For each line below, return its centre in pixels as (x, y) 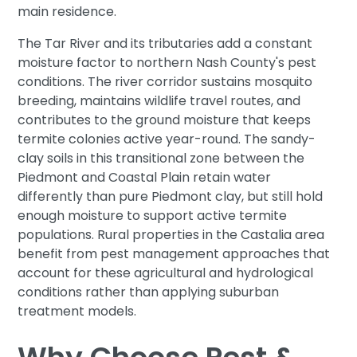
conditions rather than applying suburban (149, 292)
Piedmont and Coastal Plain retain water (145, 177)
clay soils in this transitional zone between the (161, 158)
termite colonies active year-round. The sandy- (167, 139)
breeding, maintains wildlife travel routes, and (159, 100)
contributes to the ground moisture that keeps (165, 120)
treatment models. (77, 311)
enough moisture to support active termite (153, 215)
